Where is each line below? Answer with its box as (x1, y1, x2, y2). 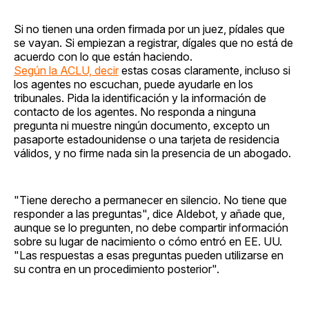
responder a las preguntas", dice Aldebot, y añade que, (14, 206, 285, 221)
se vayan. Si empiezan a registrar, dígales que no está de (14, 35, 293, 50)
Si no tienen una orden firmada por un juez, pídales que (14, 21, 285, 36)
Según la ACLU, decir (14, 63, 119, 77)
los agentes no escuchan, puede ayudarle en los (14, 77, 253, 91)
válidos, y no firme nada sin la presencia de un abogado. (14, 146, 291, 160)
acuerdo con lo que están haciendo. (14, 49, 192, 63)
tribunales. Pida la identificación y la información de (14, 90, 266, 105)
